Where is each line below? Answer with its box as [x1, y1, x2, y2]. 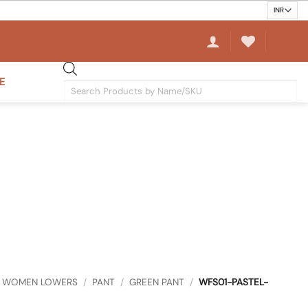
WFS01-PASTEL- [196, 276, 269, 288]
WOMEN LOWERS [1, 276, 78, 288]
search [63, 93, 91, 104]
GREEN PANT [129, 276, 184, 288]
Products [63, 80, 100, 91]
